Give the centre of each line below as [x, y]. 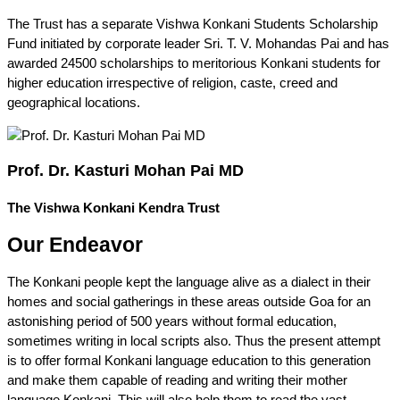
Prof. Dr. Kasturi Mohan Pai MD [125, 171]
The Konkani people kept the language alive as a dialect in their [189, 281]
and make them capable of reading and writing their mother [177, 379]
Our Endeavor [75, 246]
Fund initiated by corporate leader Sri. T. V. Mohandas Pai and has [198, 43]
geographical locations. [74, 102]
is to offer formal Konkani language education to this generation [189, 360]
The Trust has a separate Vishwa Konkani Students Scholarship [192, 23]
